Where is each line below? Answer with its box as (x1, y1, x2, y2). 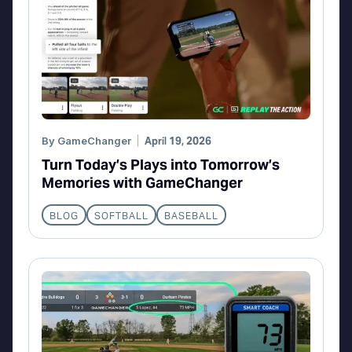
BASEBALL (164, 209, 218, 222)
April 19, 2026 (145, 134, 211, 148)
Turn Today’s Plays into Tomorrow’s (42, 156, 280, 174)
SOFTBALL (94, 209, 148, 222)
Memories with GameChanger (42, 174, 243, 192)
